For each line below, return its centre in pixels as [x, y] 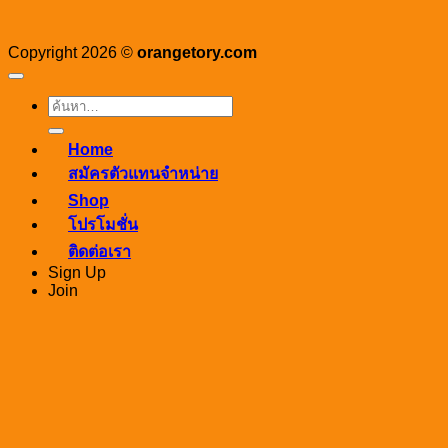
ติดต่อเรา [99, 252]
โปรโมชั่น [103, 225]
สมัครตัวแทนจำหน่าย [143, 174]
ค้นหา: [70, 108]
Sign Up [77, 273]
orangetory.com [197, 53]
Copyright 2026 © [72, 53]
